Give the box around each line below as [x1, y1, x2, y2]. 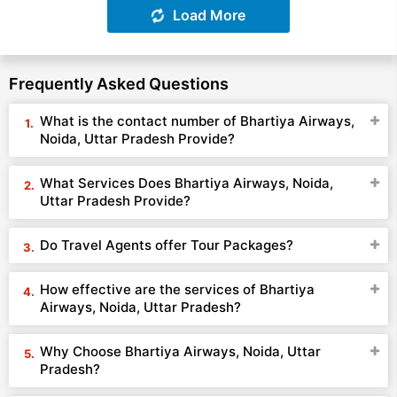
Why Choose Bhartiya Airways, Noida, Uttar [40, 343, 321, 360]
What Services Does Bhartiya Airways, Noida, [40, 175, 333, 191]
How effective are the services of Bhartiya [40, 281, 315, 298]
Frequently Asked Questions [9, 74, 229, 93]
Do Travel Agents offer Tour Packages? [40, 237, 293, 253]
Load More [173, 6, 245, 24]
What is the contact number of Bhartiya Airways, [40, 113, 354, 129]
